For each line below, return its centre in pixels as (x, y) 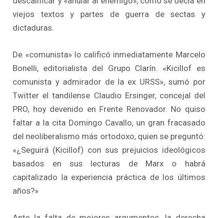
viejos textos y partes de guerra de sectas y (109, 14)
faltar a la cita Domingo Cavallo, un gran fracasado (109, 122)
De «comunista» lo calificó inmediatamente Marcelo (109, 54)
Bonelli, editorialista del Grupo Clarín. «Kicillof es (109, 68)
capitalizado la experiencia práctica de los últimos (109, 177)
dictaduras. (34, 27)
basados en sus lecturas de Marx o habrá (109, 163)
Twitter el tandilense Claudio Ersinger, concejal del (109, 95)
